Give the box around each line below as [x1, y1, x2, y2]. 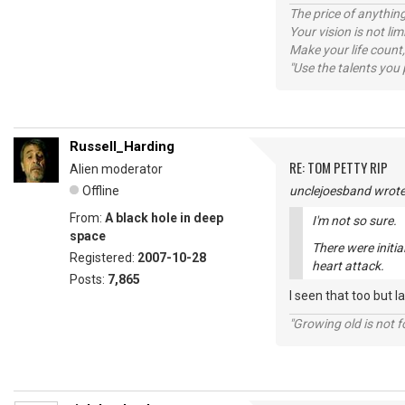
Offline [82, 184, 119, 198]
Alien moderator [70, 162, 163, 176]
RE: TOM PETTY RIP [289, 157, 388, 177]
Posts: [70, 272, 108, 287]
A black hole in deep [105, 211, 223, 225]
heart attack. [312, 259, 384, 273]
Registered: [70, 250, 137, 265]
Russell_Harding [70, 138, 174, 155]
